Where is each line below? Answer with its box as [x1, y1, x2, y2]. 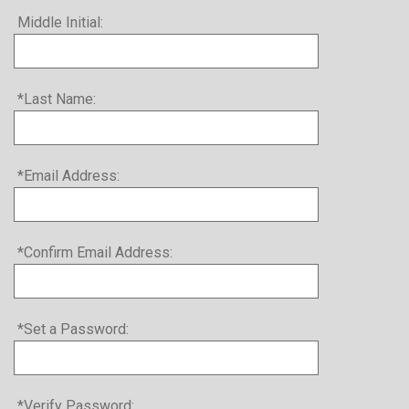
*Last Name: [17, 89, 96, 108]
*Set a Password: [17, 320, 129, 338]
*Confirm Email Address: [17, 243, 173, 261]
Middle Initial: [17, 13, 103, 31]
